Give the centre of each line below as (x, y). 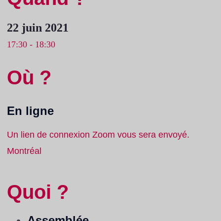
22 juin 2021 (37, 28)
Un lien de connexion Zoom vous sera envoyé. (98, 135)
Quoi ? (37, 192)
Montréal (24, 151)
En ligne (30, 111)
